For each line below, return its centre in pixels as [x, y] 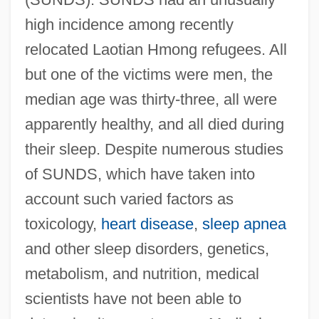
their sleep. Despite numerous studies [154, 149]
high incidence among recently [129, 24]
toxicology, [63, 224]
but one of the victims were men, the [148, 74]
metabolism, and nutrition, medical [142, 273]
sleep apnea [244, 224]
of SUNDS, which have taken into [140, 174]
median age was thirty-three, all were [151, 99]
